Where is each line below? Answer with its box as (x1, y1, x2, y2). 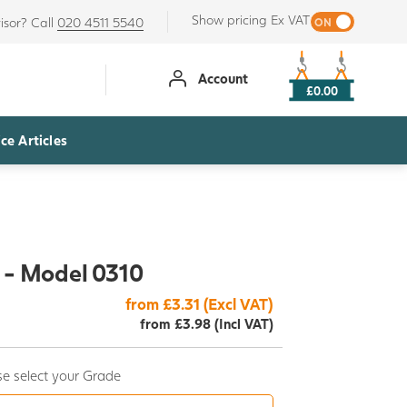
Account (198, 69, 249, 86)
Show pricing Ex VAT (191, 11, 310, 27)
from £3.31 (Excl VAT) (125, 293, 273, 313)
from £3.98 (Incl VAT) (140, 314, 273, 332)
